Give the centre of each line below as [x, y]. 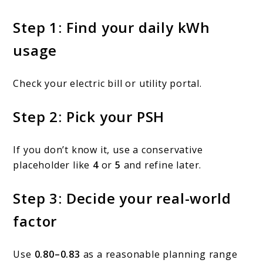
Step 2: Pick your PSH [89, 117]
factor [35, 221]
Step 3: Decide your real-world [122, 198]
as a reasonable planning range [159, 254]
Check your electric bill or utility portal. [107, 84]
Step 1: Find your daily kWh [112, 28]
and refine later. [161, 165]
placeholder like [53, 165]
